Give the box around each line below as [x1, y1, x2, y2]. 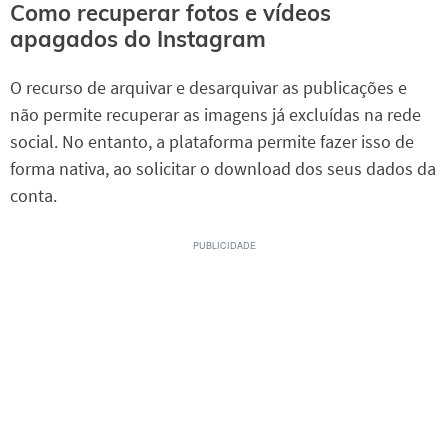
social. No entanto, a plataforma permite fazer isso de [10, 129, 414, 153]
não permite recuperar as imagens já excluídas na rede [10, 102, 421, 126]
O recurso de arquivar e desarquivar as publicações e [10, 75, 407, 99]
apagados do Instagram [10, 24, 266, 53]
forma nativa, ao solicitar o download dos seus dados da [10, 156, 436, 180]
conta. [10, 183, 57, 207]
